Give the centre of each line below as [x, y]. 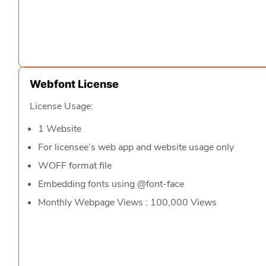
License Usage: [61, 106]
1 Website [60, 129]
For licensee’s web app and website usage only [136, 147]
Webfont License [74, 84]
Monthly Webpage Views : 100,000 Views [127, 202]
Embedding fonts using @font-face [111, 184]
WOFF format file [75, 166]
